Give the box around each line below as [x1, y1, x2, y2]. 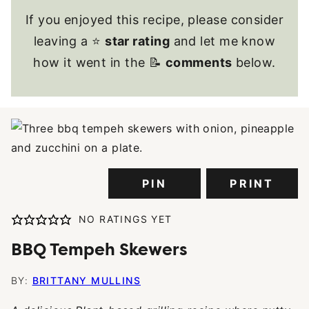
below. [232, 55, 276, 70]
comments [165, 55, 232, 70]
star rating [105, 34, 170, 48]
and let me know [170, 34, 276, 48]
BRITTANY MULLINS [32, 275, 141, 286]
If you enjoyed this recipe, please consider [25, 12, 284, 27]
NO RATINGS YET [78, 213, 172, 225]
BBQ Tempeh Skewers [11, 239, 188, 261]
